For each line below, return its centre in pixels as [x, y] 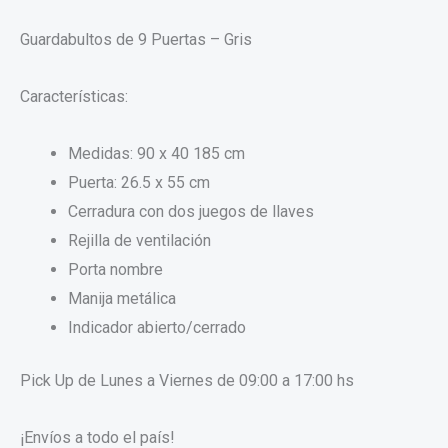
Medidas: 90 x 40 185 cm [156, 153]
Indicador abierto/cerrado [157, 327]
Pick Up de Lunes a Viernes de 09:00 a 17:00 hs [187, 380]
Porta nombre [115, 269]
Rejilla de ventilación [139, 240]
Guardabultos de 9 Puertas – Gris [136, 39]
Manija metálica [122, 298]
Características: [74, 96]
